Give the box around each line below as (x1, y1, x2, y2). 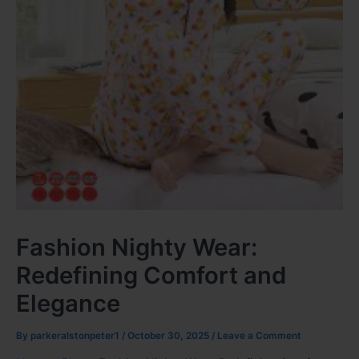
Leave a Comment (217, 330, 301, 342)
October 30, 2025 (127, 330, 212, 342)
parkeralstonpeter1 (30, 330, 122, 342)
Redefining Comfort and (16, 261, 286, 290)
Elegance (16, 289, 120, 318)
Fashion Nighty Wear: (16, 233, 257, 262)
